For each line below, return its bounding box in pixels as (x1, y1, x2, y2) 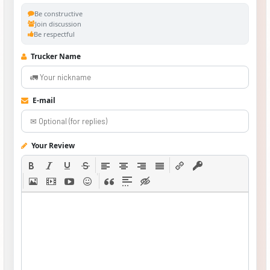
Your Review (30, 140, 75, 151)
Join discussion (35, 19, 81, 29)
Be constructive (34, 9, 83, 19)
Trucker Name (29, 51, 81, 62)
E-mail (31, 95, 55, 106)
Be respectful (34, 30, 75, 39)
